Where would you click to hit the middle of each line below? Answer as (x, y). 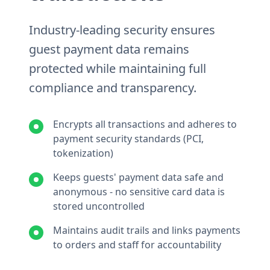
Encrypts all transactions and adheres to (145, 124)
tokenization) (83, 153)
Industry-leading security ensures (122, 30)
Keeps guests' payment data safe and (138, 177)
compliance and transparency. (113, 88)
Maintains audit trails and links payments (147, 230)
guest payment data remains (109, 49)
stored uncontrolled (99, 206)
